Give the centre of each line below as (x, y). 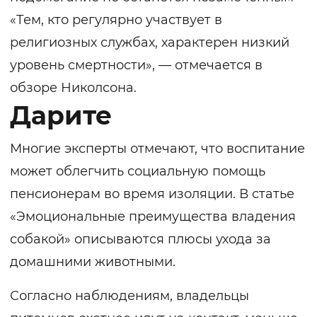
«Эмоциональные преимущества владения (153, 217)
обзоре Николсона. (73, 88)
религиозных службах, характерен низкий (150, 43)
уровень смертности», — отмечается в (136, 65)
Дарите (61, 116)
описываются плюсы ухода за (171, 240)
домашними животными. (93, 262)
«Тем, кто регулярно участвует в (116, 20)
